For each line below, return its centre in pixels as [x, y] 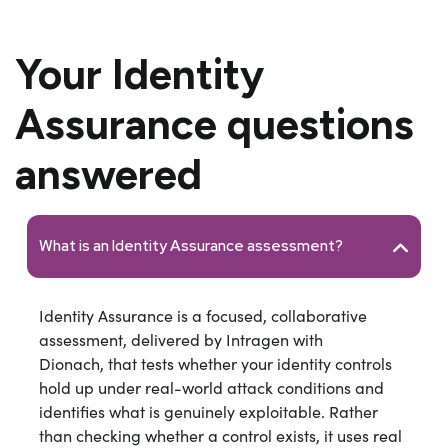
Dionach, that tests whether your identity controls [215, 363]
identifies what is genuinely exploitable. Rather [208, 411]
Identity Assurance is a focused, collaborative [203, 315]
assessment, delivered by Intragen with [181, 339]
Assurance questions [214, 124]
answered [108, 174]
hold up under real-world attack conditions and [211, 387]
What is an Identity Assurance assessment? [191, 246]
